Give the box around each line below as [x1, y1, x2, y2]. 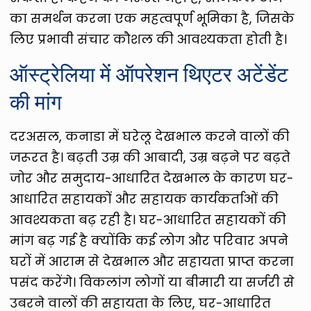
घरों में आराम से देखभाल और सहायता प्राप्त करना [10, 252, 294, 270]
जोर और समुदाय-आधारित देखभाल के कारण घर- [10, 169, 294, 187]
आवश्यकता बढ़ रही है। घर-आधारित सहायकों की [10, 210, 287, 228]
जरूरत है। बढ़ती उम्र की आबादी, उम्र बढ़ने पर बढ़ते [10, 148, 291, 166]
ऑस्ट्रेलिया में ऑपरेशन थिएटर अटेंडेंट [10, 61, 289, 87]
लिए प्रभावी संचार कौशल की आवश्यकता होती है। [10, 30, 287, 48]
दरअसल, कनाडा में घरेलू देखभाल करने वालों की [10, 127, 290, 145]
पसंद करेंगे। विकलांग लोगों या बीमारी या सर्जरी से [10, 273, 295, 291]
